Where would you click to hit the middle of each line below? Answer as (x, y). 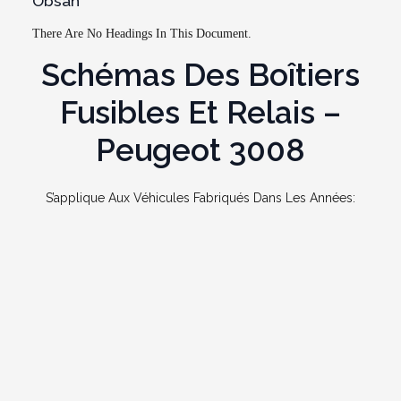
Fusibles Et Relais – (200, 112)
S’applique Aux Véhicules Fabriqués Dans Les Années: (200, 198)
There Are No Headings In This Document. (142, 34)
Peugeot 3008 (200, 150)
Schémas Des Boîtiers (200, 75)
